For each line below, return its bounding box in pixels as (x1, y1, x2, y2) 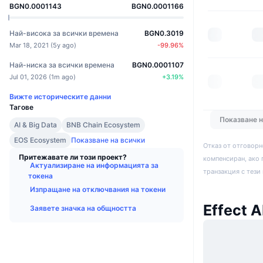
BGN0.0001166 (131, 1, 184, 11)
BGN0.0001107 (132, 60, 184, 69)
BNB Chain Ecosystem (66, 120, 140, 129)
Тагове (9, 102, 33, 112)
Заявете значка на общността (30, 203, 136, 213)
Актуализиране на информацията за (30, 160, 159, 170)
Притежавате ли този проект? (19, 152, 127, 161)
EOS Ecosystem (14, 135, 66, 144)
